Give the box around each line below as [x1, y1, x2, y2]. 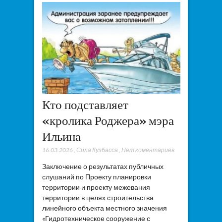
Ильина [42, 129, 81, 144]
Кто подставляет [42, 97, 128, 112]
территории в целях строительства [42, 193, 154, 202]
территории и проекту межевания [42, 183, 150, 192]
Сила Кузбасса [76, 146, 118, 154]
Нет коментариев [121, 146, 174, 154]
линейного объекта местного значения [42, 204, 167, 213]
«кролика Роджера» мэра [42, 113, 174, 128]
